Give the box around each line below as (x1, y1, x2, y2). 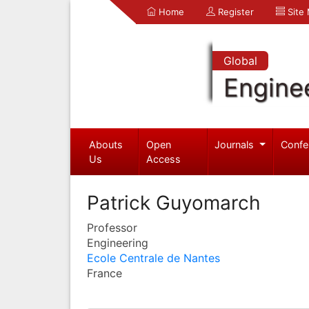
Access (146, 152, 181, 165)
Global (223, 54, 257, 68)
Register (215, 6, 254, 17)
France (87, 266, 122, 280)
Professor (87, 220, 137, 235)
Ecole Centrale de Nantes (87, 250, 220, 265)
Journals (215, 138, 257, 150)
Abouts (88, 138, 123, 150)
